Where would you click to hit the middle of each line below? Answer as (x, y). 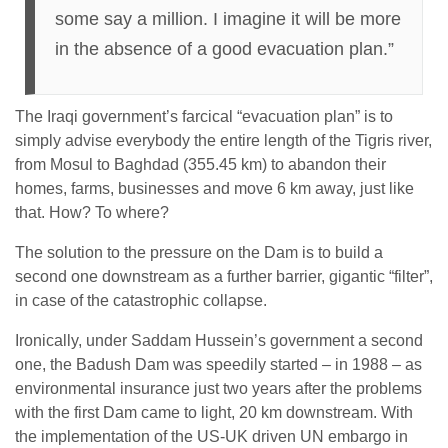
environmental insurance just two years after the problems (218, 388)
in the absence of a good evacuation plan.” (224, 49)
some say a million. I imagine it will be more (228, 19)
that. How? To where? (92, 212)
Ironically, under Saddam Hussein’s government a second (219, 340)
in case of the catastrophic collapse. (141, 300)
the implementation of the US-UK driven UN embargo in (211, 436)
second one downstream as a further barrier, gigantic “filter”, (224, 276)
